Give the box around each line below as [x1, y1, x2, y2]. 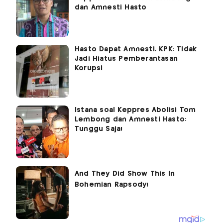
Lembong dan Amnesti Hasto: [75, 115, 187, 123]
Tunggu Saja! [75, 125, 123, 132]
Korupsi [75, 64, 103, 72]
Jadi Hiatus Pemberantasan [75, 55, 178, 62]
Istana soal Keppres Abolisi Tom [75, 106, 196, 113]
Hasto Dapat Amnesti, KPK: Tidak [75, 45, 197, 53]
